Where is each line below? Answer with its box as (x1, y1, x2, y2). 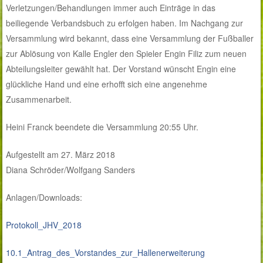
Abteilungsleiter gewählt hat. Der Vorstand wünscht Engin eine (6, 63, 237, 75)
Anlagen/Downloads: (6, 191, 83, 204)
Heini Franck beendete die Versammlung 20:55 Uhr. (6, 121, 199, 133)
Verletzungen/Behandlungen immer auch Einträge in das (6, 2, 216, 14)
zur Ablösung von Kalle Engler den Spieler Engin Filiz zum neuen (6, 48, 247, 60)
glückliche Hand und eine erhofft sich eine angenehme (6, 78, 208, 90)
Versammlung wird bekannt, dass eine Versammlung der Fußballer (6, 32, 254, 45)
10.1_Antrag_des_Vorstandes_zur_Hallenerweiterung (6, 247, 205, 259)
